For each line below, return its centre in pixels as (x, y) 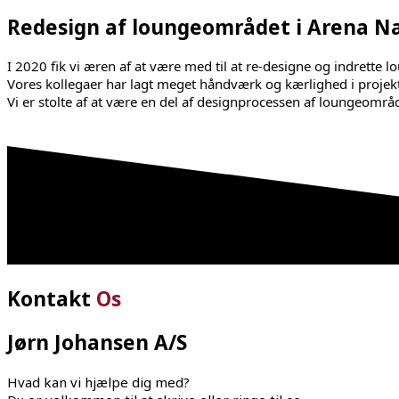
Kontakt (52, 298)
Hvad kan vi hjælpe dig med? (98, 383)
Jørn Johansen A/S (97, 343)
